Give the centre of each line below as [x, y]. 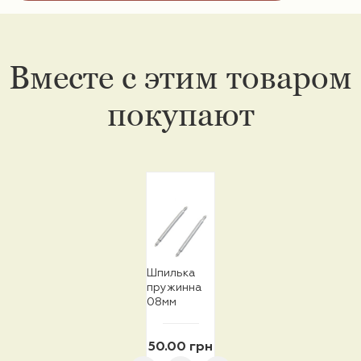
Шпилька [171, 274]
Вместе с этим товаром [180, 78]
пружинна [174, 288]
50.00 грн [180, 348]
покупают [180, 115]
